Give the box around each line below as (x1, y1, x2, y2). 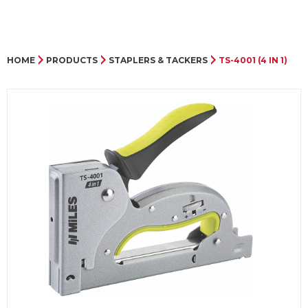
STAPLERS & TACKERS (108, 55, 208, 66)
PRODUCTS (45, 55, 98, 66)
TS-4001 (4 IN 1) (218, 55, 287, 66)
